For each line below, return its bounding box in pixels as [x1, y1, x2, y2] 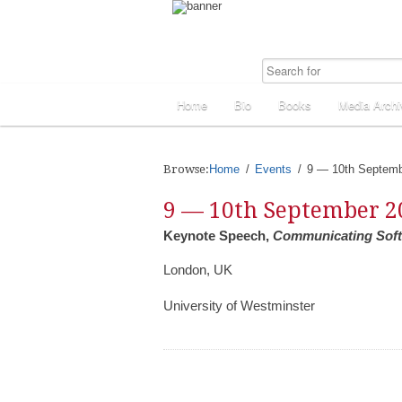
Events [255, 162, 292, 176]
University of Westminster [163, 298, 315, 313]
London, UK [163, 262, 232, 277]
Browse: [163, 162, 209, 176]
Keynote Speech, [163, 228, 273, 243]
